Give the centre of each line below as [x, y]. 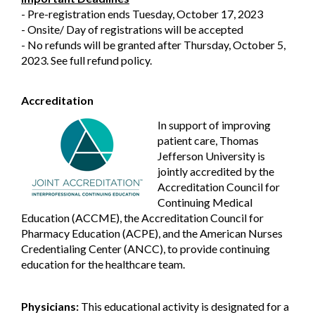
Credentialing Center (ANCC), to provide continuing [146, 249]
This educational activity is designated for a [184, 307]
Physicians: [50, 307]
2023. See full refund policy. [86, 60]
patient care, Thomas [208, 141]
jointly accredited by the [216, 172]
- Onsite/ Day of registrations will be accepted [132, 30]
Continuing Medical [205, 202]
